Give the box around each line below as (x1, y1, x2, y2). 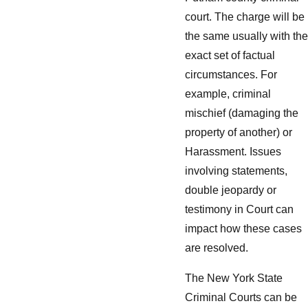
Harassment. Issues (185, 146, 281, 158)
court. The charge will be (185, 11, 305, 23)
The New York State (185, 272, 283, 284)
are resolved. (185, 242, 248, 254)
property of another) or (185, 126, 292, 139)
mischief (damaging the (185, 107, 298, 120)
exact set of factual (185, 49, 275, 62)
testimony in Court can (185, 203, 294, 216)
